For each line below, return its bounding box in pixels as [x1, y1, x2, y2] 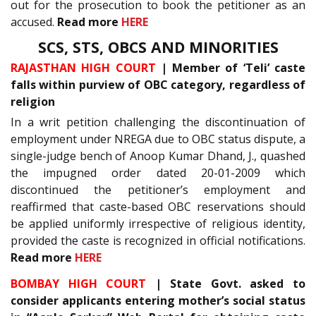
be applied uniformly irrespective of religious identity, [11, 216, 305, 232]
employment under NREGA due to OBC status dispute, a [11, 131, 305, 147]
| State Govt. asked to [146, 275, 306, 291]
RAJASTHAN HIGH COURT [11, 60, 156, 76]
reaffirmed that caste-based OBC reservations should [11, 199, 305, 215]
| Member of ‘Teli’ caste [155, 60, 306, 76]
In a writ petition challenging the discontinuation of [11, 114, 305, 130]
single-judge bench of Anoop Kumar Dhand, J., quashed [11, 148, 305, 164]
